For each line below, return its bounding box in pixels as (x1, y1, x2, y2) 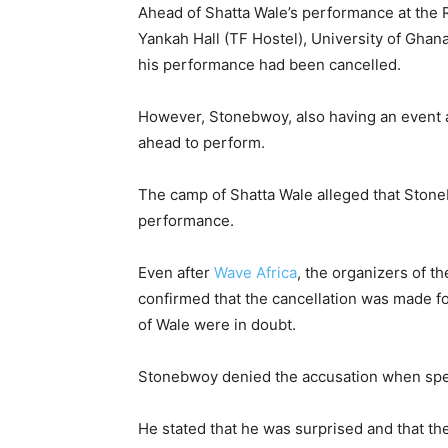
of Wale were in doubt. (138, 314, 296, 334)
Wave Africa (214, 262, 297, 282)
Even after (138, 262, 214, 282)
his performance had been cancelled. (138, 54, 401, 74)
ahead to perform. (138, 132, 265, 152)
